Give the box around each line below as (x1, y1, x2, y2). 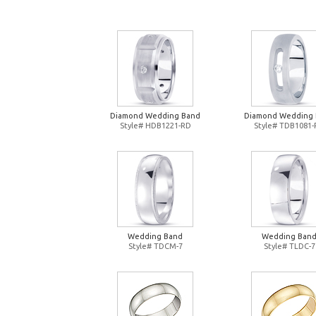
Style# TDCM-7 (128, 242, 183, 250)
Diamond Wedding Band (110, 111, 200, 120)
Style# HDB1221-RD (119, 121, 191, 130)
